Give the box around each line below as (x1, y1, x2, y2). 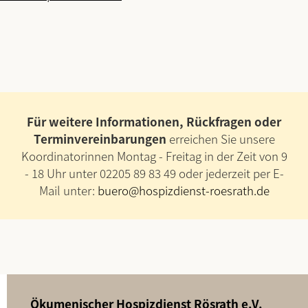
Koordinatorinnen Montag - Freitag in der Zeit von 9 (21, 146, 287, 164)
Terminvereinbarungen (33, 129, 166, 147)
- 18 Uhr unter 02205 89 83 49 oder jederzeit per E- (24, 164, 284, 181)
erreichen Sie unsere (166, 129, 275, 147)
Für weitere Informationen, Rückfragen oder (27, 112, 281, 130)
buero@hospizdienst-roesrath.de (97, 181, 269, 199)
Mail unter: (38, 181, 98, 199)
